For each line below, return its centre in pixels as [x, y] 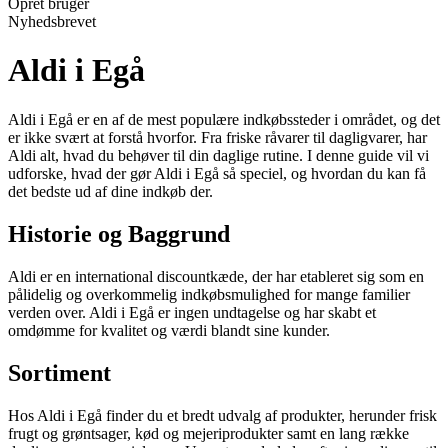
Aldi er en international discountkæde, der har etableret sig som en [216, 276]
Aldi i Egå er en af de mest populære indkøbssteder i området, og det [224, 119]
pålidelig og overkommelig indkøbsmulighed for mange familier [209, 294]
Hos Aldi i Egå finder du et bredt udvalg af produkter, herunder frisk [222, 415]
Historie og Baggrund [119, 233]
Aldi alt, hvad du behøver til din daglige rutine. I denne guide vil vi [218, 155]
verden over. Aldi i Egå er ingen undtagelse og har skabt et [192, 312]
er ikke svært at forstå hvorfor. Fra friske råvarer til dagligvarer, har [217, 137]
